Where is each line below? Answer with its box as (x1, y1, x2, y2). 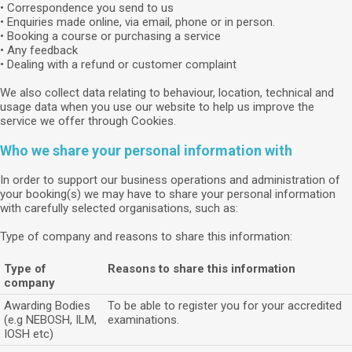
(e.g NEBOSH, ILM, (4, 313, 97, 327)
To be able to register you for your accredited (108, 299, 342, 313)
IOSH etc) (4, 327, 53, 341)
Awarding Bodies (4, 299, 90, 313)
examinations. (108, 313, 179, 327)
